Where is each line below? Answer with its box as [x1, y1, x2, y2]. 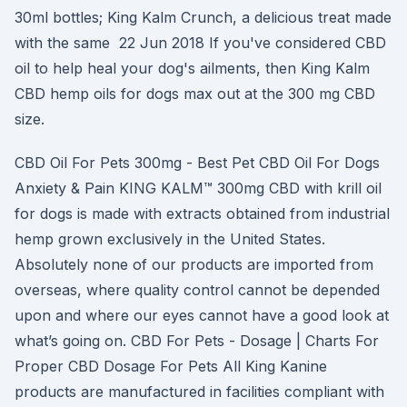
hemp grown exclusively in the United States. [15, 230, 325, 248]
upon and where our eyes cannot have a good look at [15, 306, 389, 324]
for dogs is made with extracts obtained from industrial [15, 204, 390, 223]
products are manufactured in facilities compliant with [15, 382, 384, 401]
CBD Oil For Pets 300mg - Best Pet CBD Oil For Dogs [15, 154, 380, 172]
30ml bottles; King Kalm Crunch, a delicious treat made [15, 8, 392, 26]
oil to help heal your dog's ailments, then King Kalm [15, 59, 370, 77]
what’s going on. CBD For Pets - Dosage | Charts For [15, 332, 379, 350]
